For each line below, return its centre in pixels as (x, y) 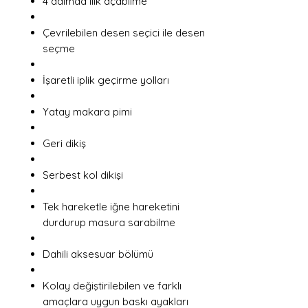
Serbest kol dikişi (83, 175)
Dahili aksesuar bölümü (98, 254)
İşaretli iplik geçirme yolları (106, 80)
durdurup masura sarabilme (109, 222)
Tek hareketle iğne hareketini (111, 207)
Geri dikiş (64, 143)
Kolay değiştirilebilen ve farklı (112, 286)
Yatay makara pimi (87, 112)
